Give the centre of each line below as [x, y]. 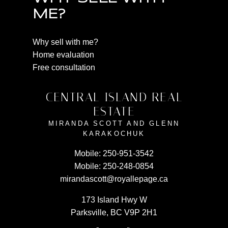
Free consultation [64, 68]
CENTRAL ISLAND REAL [114, 97]
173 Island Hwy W [114, 200]
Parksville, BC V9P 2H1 [114, 213]
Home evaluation [63, 55]
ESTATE [114, 112]
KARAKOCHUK [114, 134]
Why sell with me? [65, 42]
